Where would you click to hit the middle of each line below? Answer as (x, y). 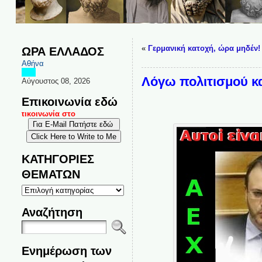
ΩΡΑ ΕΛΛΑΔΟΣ (63, 51)
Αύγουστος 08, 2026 (56, 81)
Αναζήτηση (52, 212)
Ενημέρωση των (66, 251)
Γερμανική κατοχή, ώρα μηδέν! (204, 48)
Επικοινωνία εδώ (69, 101)
